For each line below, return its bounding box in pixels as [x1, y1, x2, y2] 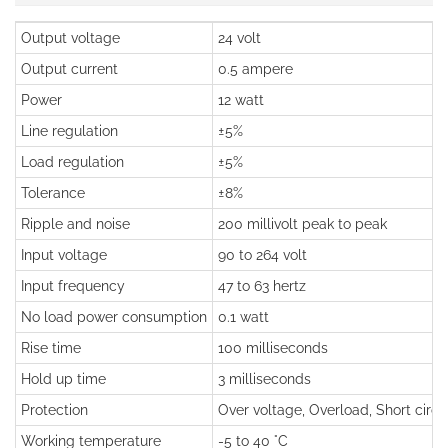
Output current [21, 61, 118, 77]
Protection [21, 402, 88, 418]
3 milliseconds [218, 371, 311, 387]
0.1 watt [218, 309, 269, 325]
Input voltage [21, 247, 107, 263]
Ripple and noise [21, 216, 130, 232]
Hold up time [21, 371, 106, 387]
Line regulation [21, 123, 118, 139]
